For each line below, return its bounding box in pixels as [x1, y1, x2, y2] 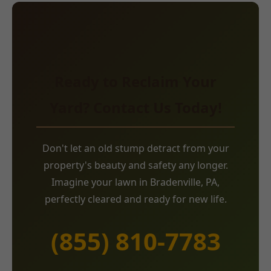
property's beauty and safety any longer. [43, 158, 228, 172]
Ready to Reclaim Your [54, 71, 217, 91]
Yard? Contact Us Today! [49, 97, 222, 117]
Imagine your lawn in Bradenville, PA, [51, 175, 220, 189]
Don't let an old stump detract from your [42, 141, 229, 155]
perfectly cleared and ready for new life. [44, 192, 227, 206]
